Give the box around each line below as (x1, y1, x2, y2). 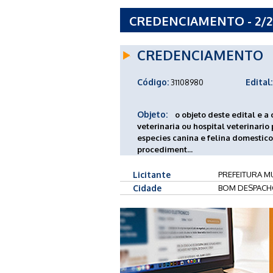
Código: (137, 76, 169, 87)
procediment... (137, 144, 193, 154)
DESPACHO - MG (129, 30, 225, 47)
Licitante (133, 169, 171, 180)
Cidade (133, 182, 161, 193)
